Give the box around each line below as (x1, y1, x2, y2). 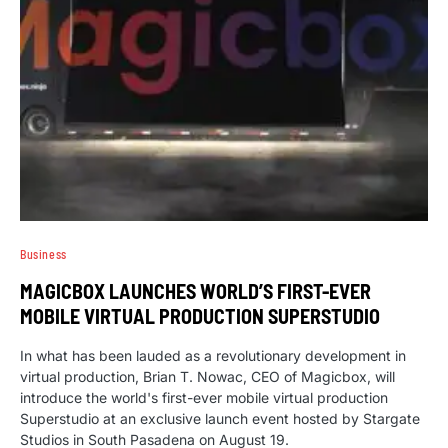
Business (20, 246, 67, 261)
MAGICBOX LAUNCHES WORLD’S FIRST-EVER (20, 278, 371, 303)
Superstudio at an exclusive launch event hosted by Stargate (20, 409, 420, 427)
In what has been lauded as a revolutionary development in (20, 346, 406, 364)
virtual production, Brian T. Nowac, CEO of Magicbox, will (20, 367, 395, 385)
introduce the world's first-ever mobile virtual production (20, 388, 388, 406)
